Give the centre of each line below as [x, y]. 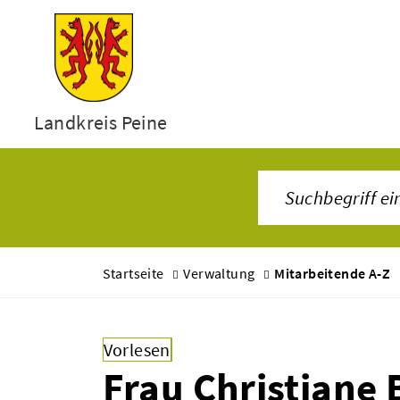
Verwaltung [219, 273]
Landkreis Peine [100, 123]
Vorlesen [137, 350]
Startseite [133, 273]
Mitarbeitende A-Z [332, 273]
